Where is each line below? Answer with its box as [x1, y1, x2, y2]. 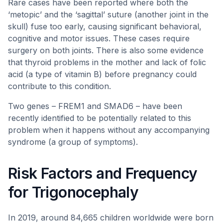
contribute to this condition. [8, 81, 111, 91]
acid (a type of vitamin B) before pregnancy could [8, 69, 197, 79]
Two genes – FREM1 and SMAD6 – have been [8, 101, 182, 111]
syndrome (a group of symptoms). [8, 137, 138, 147]
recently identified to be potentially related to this [8, 113, 191, 123]
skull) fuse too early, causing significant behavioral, [8, 21, 202, 31]
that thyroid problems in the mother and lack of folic [8, 57, 206, 67]
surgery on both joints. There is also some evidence [8, 45, 204, 55]
